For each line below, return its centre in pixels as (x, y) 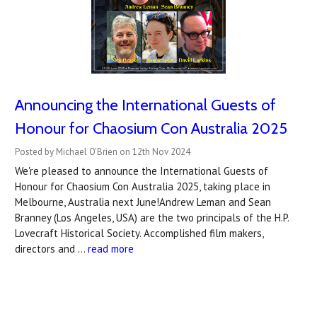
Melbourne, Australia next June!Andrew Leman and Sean (143, 202)
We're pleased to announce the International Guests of (142, 171)
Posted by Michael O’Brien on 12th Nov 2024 (103, 151)
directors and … (51, 248)
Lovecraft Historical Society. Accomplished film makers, (139, 233)
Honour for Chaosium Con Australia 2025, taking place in (143, 186)
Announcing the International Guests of (145, 105)
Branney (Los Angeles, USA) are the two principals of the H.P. (152, 217)
